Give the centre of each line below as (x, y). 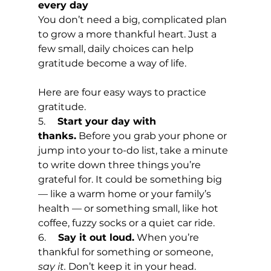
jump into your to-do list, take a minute (134, 150)
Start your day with (108, 121)
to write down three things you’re (120, 165)
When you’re (168, 237)
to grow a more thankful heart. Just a (128, 34)
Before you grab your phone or (152, 135)
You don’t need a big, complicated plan (133, 19)
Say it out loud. (96, 237)
